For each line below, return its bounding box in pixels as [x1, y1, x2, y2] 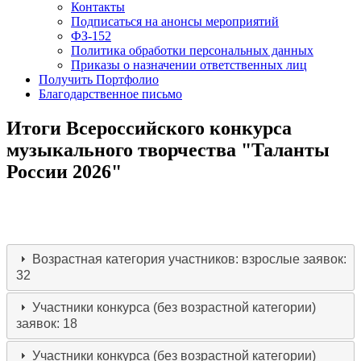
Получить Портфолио [39, 73, 159, 86]
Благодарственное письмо [39, 87, 182, 101]
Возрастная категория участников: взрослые [32, 251, 304, 266]
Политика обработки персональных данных [71, 44, 313, 57]
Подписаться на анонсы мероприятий [71, 15, 279, 28]
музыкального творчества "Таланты [6, 139, 330, 160]
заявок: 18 [16, 316, 78, 330]
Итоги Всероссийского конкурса [6, 117, 292, 139]
